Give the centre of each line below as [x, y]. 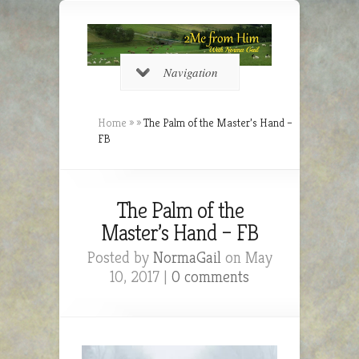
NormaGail [187, 257]
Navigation [190, 72]
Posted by [120, 257]
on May [246, 257]
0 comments [210, 276]
